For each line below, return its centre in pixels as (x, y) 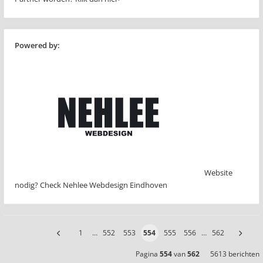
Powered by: (37, 45)
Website (218, 172)
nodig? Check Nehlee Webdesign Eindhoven (91, 185)
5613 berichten (235, 254)
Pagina (148, 254)
